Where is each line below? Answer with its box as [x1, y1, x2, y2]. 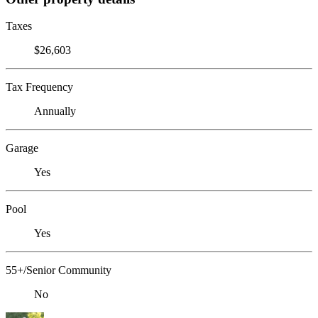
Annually [34, 105, 76, 118]
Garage [6, 142, 38, 155]
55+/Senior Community [6, 264, 111, 277]
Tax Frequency [6, 81, 73, 94]
